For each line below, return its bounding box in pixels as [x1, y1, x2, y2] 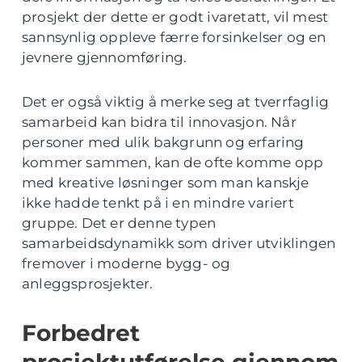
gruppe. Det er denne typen [22, 215, 217, 232]
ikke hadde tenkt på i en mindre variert [22, 195, 294, 212]
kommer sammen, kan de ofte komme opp [22, 154, 324, 171]
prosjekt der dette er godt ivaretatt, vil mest [22, 9, 329, 26]
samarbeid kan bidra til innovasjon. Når [22, 114, 297, 131]
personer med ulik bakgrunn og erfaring [22, 134, 305, 151]
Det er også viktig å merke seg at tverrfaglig [22, 94, 330, 111]
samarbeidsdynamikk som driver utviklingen [22, 235, 336, 252]
